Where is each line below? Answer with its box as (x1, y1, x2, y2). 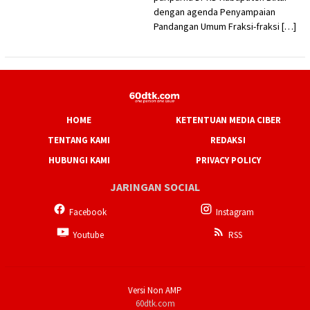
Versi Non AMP (128, 284, 182, 296)
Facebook (69, 206, 107, 219)
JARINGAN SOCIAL (110, 180, 200, 194)
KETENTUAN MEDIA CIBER (175, 113, 281, 126)
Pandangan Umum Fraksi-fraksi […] (154, 19, 296, 33)
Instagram (216, 206, 255, 219)
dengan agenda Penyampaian (154, 5, 275, 18)
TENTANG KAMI (48, 134, 110, 146)
